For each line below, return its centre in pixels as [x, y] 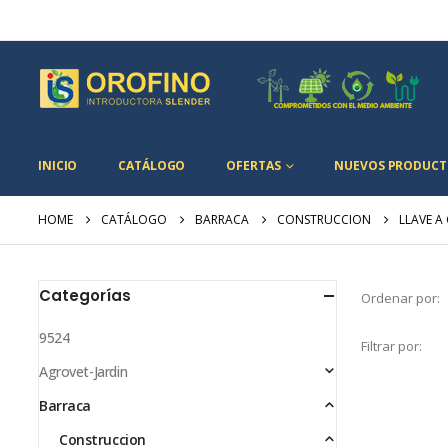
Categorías [85, 295]
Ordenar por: [400, 297]
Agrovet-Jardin [83, 371]
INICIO [58, 165]
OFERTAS [253, 165]
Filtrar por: [391, 346]
